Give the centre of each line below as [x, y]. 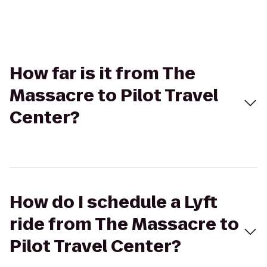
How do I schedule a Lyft [114, 202]
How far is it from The [103, 74]
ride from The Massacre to [124, 224]
